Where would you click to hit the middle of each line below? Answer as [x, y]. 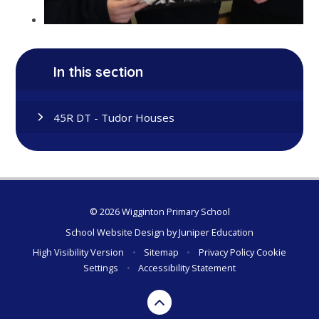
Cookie [271, 252]
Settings [101, 268]
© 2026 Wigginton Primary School [159, 212]
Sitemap [161, 252]
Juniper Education [216, 232]
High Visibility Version [79, 252]
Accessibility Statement [187, 268]
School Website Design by [122, 232]
